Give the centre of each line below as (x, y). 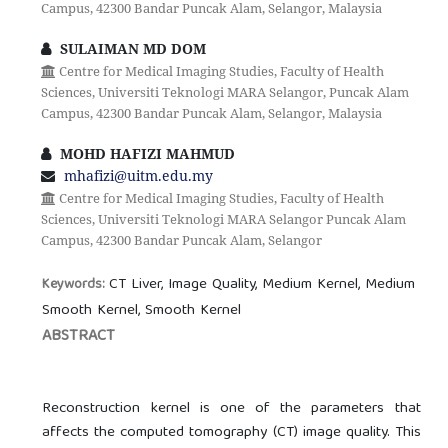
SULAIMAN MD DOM (130, 48)
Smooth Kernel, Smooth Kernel (142, 310)
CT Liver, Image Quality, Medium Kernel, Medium (262, 284)
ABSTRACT (79, 336)
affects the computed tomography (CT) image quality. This (231, 432)
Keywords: (76, 284)
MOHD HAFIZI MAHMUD (145, 153)
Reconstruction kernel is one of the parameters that (231, 408)
